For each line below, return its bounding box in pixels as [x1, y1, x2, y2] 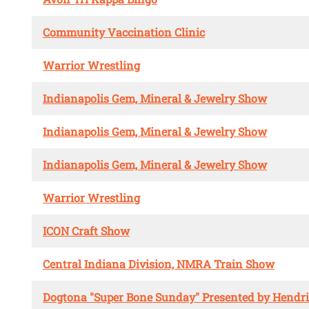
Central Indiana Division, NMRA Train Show [43, 257, 275, 272]
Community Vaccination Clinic [43, 25, 205, 40]
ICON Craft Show [43, 223, 130, 239]
